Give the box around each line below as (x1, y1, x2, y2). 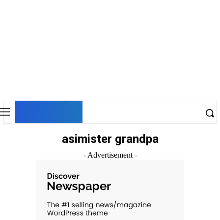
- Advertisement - (83, 151, 137, 159)
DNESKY (19, 102, 79, 120)
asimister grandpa (61, 132, 159, 146)
